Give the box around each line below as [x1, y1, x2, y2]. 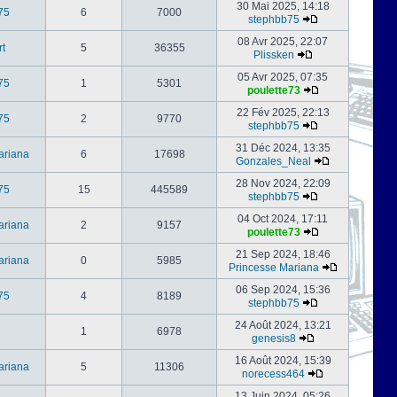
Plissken [253, 49, 294, 61]
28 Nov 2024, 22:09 [235, 177, 331, 190]
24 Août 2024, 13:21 [234, 319, 331, 331]
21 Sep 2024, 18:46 [235, 248, 331, 261]
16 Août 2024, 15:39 [234, 354, 331, 367]
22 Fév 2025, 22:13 [236, 106, 330, 119]
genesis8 [251, 332, 296, 345]
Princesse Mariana [228, 261, 319, 274]
